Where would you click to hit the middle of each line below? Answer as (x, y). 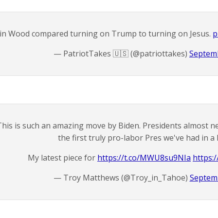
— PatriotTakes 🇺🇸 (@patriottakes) (121, 54)
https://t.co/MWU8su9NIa (144, 158)
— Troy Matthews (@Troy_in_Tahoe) (121, 178)
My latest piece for (63, 158)
